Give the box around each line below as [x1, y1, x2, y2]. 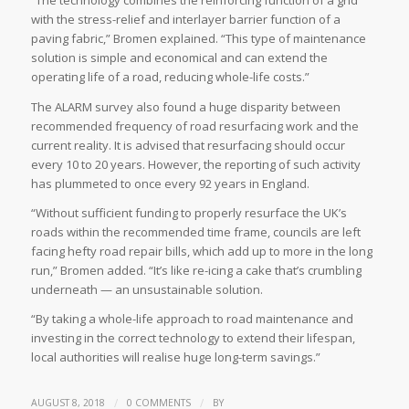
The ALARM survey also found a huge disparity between [30, 98, 341, 115]
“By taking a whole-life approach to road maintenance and [30, 309, 353, 327]
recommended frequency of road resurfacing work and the [30, 117, 359, 134]
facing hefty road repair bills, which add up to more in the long [30, 242, 372, 259]
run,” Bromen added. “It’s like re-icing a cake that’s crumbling [30, 261, 362, 278]
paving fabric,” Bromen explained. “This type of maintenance [30, 30, 366, 47]
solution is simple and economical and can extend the [30, 49, 328, 67]
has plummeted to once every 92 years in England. [30, 174, 309, 192]
